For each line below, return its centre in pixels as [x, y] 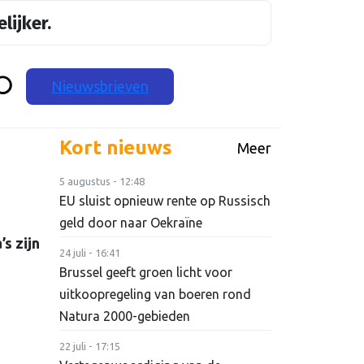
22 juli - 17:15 [90, 347]
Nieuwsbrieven [100, 86]
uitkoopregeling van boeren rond [155, 295]
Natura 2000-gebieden [125, 316]
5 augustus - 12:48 [102, 182]
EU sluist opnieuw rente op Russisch [165, 201]
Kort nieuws [116, 148]
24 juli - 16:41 [90, 253]
